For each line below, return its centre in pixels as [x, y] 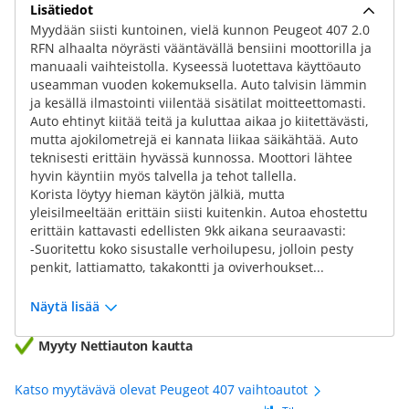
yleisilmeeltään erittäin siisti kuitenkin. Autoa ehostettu [199, 212]
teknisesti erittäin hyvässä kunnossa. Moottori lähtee [191, 157]
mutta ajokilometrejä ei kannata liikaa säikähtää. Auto [194, 139]
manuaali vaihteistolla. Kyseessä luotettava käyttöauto [195, 66]
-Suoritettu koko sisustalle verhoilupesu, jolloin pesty [192, 249]
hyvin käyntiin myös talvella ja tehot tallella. [163, 176]
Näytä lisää [65, 306]
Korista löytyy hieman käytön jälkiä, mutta [157, 194]
